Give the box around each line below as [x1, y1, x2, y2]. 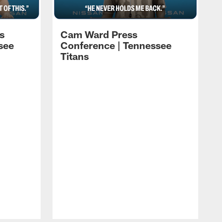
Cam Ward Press [60, 28, 137, 41]
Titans [60, 50, 89, 62]
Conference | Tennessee [60, 39, 171, 52]
